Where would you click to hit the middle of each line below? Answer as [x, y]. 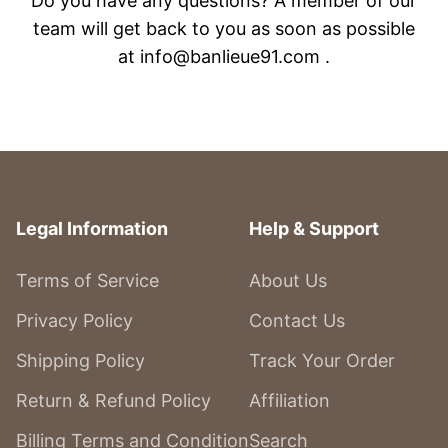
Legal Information [91, 229]
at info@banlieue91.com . [224, 57]
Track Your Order [321, 361]
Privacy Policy [74, 321]
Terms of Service [87, 281]
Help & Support [313, 229]
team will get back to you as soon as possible [224, 29]
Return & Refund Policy [113, 401]
